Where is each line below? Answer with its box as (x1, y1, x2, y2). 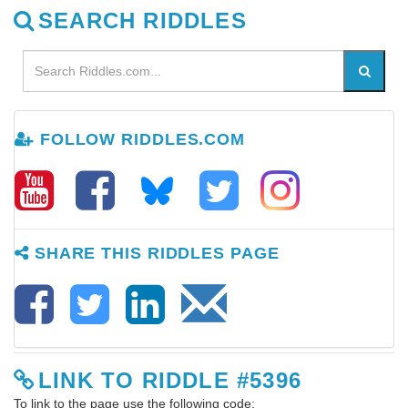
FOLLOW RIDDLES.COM (34, 130, 246, 149)
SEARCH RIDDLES (38, 8, 247, 34)
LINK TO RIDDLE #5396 (38, 368, 301, 393)
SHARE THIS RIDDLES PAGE (28, 244, 280, 263)
